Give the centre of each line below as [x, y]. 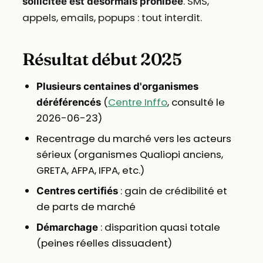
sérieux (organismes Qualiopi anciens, [129, 154]
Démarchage [67, 227]
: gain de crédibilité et [172, 190]
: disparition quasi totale [159, 227]
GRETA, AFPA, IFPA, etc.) [90, 170]
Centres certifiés [77, 190]
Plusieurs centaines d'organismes [117, 86]
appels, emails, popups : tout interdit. [112, 17]
